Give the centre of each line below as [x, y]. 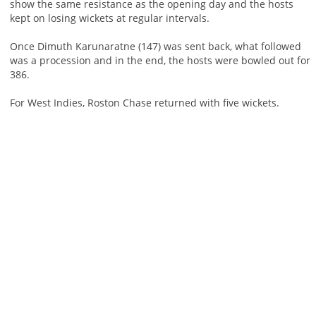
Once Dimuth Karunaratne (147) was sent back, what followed [155, 47]
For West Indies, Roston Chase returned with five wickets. [144, 103]
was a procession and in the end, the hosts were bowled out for [160, 61]
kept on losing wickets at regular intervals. [109, 18]
